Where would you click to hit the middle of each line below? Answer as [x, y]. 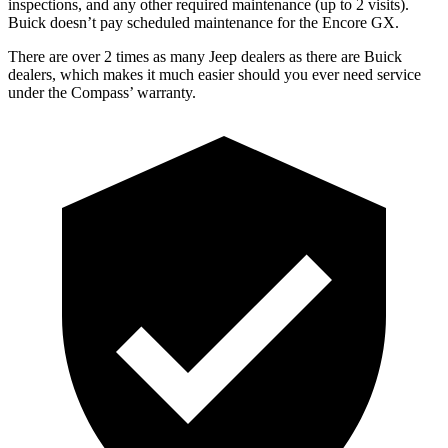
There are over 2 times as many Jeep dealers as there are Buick [205, 56]
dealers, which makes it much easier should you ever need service [214, 74]
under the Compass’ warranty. [102, 92]
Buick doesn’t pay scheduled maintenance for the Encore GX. [203, 22]
